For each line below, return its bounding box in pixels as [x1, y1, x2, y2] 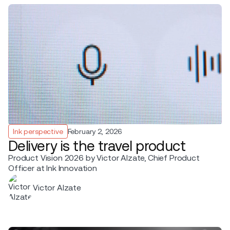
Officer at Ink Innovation [8, 163, 97, 173]
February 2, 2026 [67, 127, 123, 136]
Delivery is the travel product [8, 137, 186, 154]
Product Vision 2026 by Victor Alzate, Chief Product [8, 152, 200, 163]
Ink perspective [13, 127, 63, 136]
